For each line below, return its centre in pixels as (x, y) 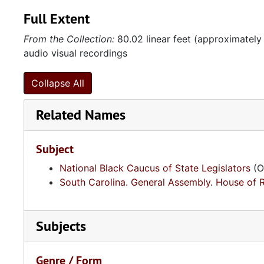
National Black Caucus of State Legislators (155, 168)
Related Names (81, 115)
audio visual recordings (75, 53)
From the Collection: (69, 39)
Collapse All (58, 83)
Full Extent (57, 19)
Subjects (61, 226)
